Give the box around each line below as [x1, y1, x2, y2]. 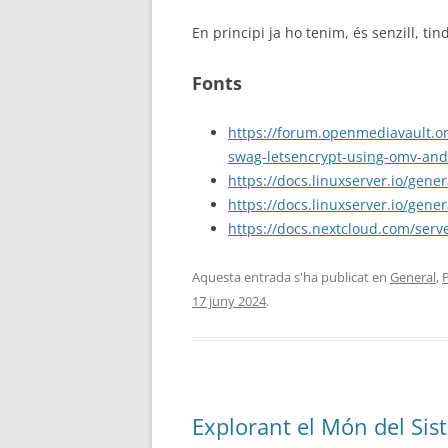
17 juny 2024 [192, 292, 266, 310]
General [390, 268, 436, 286]
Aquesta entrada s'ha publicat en [192, 268, 390, 286]
